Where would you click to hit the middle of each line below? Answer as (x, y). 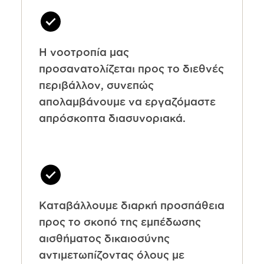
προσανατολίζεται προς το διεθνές (131, 68)
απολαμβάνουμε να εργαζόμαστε (127, 101)
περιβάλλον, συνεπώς (96, 85)
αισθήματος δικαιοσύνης (104, 238)
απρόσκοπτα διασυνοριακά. (112, 118)
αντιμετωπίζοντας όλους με (111, 255)
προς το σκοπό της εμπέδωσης (120, 222)
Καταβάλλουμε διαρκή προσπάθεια (131, 205)
